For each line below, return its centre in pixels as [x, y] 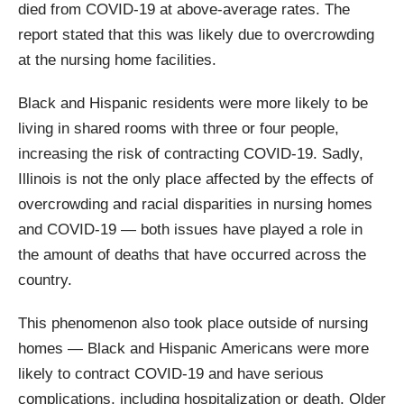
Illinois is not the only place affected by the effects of [196, 179]
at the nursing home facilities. [117, 60]
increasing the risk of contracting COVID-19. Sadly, [191, 154]
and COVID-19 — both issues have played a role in [190, 230]
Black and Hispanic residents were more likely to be [193, 104]
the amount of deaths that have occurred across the [192, 255]
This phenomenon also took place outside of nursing [193, 324]
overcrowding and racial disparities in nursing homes [195, 205]
